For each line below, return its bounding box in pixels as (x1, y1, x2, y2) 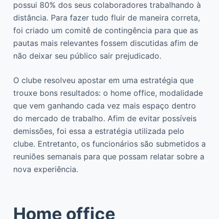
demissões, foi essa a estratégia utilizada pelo (13, 126, 184, 136)
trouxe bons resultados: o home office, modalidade (13, 88, 203, 98)
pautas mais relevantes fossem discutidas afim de (13, 38, 198, 48)
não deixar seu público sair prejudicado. (13, 50, 161, 61)
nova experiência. (13, 164, 78, 174)
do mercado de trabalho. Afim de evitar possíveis (13, 113, 197, 123)
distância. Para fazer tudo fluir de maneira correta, (13, 12, 200, 22)
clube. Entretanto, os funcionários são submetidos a (13, 138, 206, 149)
